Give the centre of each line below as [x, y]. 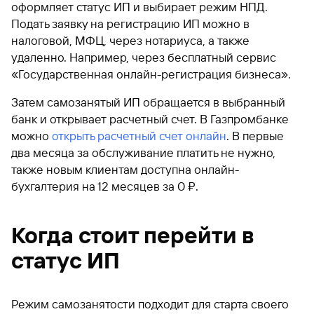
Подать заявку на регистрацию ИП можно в [130, 23]
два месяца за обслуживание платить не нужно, [143, 152]
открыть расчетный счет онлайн [139, 136]
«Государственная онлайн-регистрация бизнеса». [151, 74]
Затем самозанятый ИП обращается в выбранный [148, 102]
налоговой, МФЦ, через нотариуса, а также [130, 40]
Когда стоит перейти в [132, 235]
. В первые [255, 136]
